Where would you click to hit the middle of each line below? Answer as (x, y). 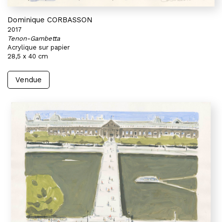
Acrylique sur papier (39, 47)
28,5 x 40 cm (28, 56)
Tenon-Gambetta (34, 38)
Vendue (28, 80)
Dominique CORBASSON (50, 20)
